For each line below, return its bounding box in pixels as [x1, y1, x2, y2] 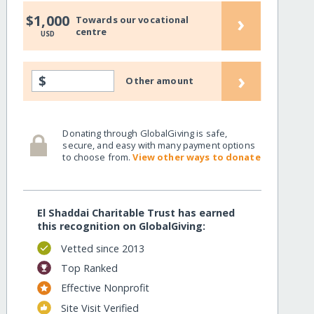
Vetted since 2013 [60, 241, 144, 255]
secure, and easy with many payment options [62, 138, 255, 151]
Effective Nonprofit [60, 281, 149, 295]
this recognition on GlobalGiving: [37, 219, 206, 233]
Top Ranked [60, 261, 118, 275]
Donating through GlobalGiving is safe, [62, 126, 228, 139]
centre [75, 25, 107, 38]
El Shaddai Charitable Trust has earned [37, 206, 235, 220]
